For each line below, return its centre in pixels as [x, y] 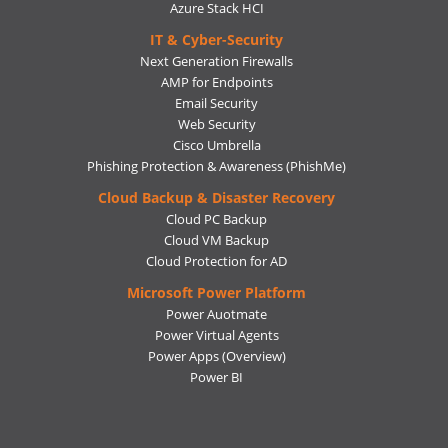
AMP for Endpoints [216, 82]
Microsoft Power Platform [216, 293]
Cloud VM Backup [216, 240]
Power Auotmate [216, 314]
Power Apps [183, 356]
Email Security [216, 103]
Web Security [216, 124]
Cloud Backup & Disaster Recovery [216, 198]
